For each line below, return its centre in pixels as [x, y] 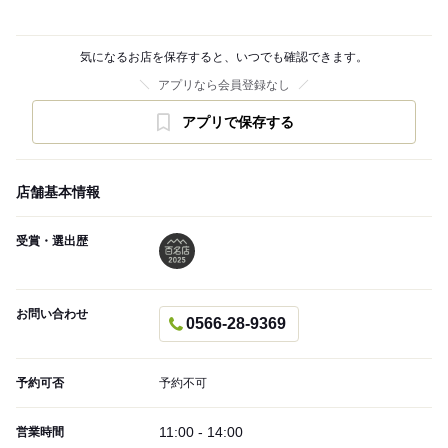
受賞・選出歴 [52, 241]
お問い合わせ [52, 314]
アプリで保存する [238, 122]
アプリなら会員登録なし [224, 85]
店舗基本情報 [58, 192]
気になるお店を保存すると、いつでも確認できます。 [224, 57]
